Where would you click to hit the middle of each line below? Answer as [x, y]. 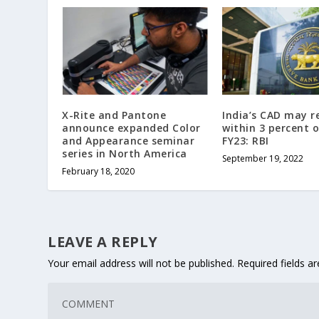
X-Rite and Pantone [114, 115]
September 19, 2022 [263, 158]
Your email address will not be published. [141, 263]
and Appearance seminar [129, 140]
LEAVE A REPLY [103, 241]
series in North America [125, 153]
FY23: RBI [246, 140]
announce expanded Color [131, 127]
